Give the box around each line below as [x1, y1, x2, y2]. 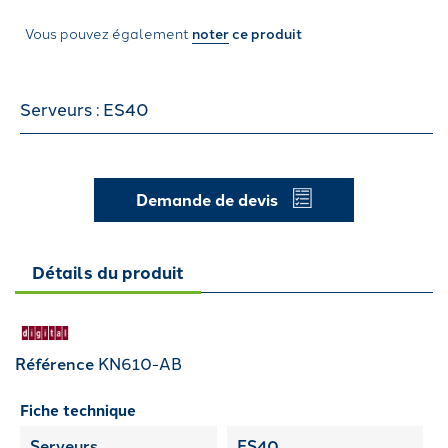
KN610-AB [98, 351, 182, 374]
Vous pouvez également [25, 23, 192, 43]
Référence [15, 351, 94, 375]
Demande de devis [136, 187, 279, 211]
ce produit [229, 23, 302, 43]
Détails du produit [32, 259, 184, 285]
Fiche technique [20, 398, 136, 421]
